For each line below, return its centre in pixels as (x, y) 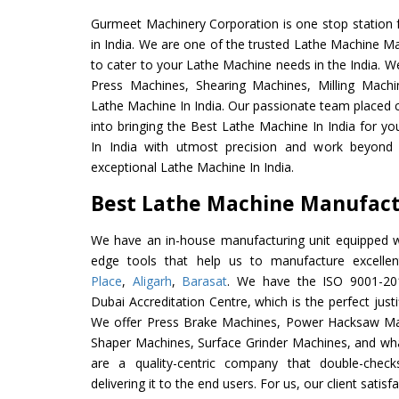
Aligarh (152, 281)
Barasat (205, 281)
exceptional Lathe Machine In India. (192, 167)
